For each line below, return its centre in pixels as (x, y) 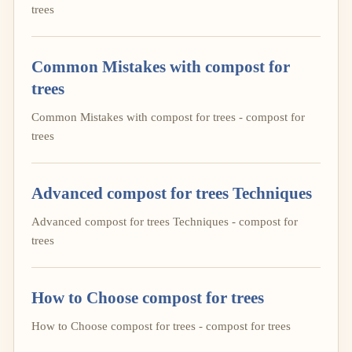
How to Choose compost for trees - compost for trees (161, 326)
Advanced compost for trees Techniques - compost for (165, 221)
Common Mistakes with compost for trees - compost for (168, 117)
